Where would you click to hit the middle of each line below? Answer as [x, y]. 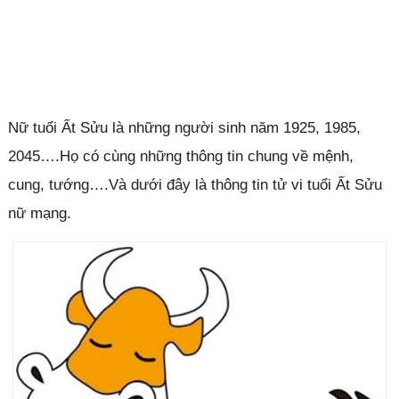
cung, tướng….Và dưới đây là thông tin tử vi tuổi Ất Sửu [195, 185]
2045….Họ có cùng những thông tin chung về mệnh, [180, 156]
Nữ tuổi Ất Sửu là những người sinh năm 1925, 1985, [184, 128]
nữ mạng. [39, 213]
